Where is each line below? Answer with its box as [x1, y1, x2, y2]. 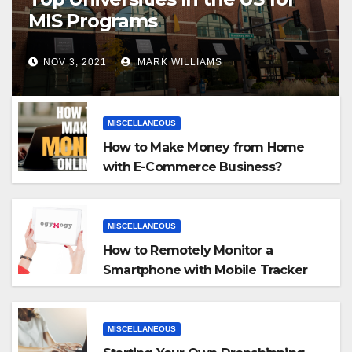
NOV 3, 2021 [43, 57, 108, 68]
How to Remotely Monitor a [103, 243, 273, 258]
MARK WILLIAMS [134, 57, 223, 68]
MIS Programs [28, 9, 157, 32]
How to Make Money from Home [103, 140, 305, 156]
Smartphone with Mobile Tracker [103, 262, 307, 278]
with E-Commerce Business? [103, 159, 281, 175]
